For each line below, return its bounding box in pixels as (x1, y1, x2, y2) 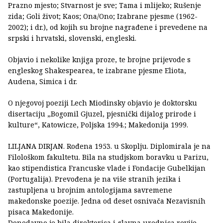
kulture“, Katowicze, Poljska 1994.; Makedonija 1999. (8, 120, 188, 130)
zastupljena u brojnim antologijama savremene (8, 185, 172, 195)
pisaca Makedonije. (8, 207, 74, 217)
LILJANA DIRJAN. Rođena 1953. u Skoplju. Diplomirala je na (8, 141, 211, 151)
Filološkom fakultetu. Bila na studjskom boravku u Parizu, (8, 152, 209, 162)
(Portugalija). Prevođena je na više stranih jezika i (8, 174, 181, 184)
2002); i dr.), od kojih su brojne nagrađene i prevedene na (8, 22, 208, 32)
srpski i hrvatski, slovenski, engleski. (8, 33, 136, 43)
